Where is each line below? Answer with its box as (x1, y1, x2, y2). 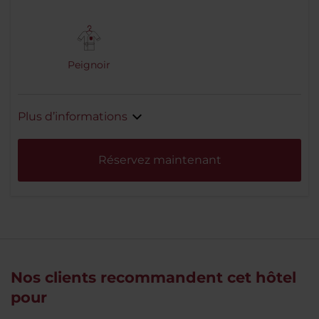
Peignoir (67, 58, 110, 72)
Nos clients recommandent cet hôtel (11, 268, 296, 287)
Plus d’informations (18, 110, 127, 124)
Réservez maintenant (98, 153, 221, 167)
